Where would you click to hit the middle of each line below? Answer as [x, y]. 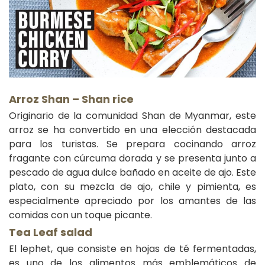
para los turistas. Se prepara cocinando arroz [132, 144]
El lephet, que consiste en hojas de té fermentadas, [132, 249]
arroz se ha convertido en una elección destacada [132, 130]
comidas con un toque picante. [80, 215]
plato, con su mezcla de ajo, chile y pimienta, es [132, 187]
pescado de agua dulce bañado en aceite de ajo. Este [132, 173]
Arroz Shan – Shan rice [71, 99]
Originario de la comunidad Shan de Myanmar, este [132, 116]
